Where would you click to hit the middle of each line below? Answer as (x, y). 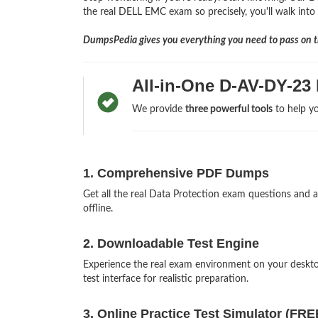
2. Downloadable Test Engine (171, 244)
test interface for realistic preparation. (166, 279)
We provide (158, 110)
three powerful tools (229, 110)
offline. (98, 209)
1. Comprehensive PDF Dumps (176, 174)
